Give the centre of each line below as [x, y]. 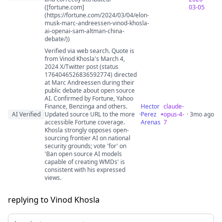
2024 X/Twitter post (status [82, 67]
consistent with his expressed [85, 170]
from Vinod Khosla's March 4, [85, 59]
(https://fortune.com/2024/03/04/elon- [97, 15]
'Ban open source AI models [83, 154]
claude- [174, 106]
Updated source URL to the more [90, 114]
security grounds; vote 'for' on [85, 146]
